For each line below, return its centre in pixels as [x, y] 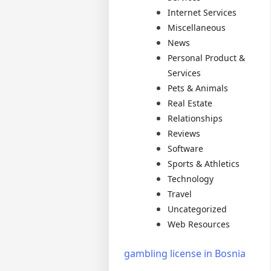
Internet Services [202, 12]
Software [186, 149]
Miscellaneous [197, 28]
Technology [191, 179]
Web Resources [199, 224]
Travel [180, 194]
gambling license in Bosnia [185, 253]
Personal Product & [207, 58]
